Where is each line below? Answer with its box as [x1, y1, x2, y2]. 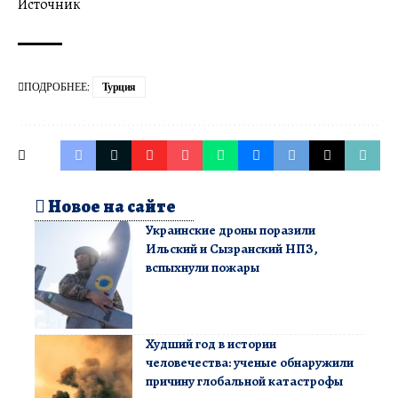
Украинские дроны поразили [146, 221, 315, 239]
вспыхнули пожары [146, 259, 259, 276]
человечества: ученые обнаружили [146, 354, 354, 371]
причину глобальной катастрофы [146, 372, 343, 390]
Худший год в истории [146, 335, 276, 353]
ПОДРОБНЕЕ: [24, 80, 90, 93]
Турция [102, 80, 136, 93]
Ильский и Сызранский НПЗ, [146, 240, 318, 258]
